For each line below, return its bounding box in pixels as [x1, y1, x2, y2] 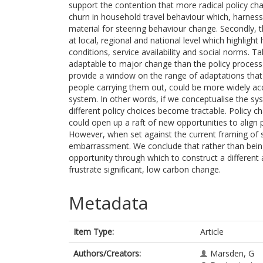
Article [200, 226, 224, 237]
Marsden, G [210, 248, 254, 259]
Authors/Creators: [73, 248, 141, 259]
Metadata [69, 191, 148, 215]
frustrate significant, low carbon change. [69, 164, 221, 175]
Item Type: [73, 226, 114, 237]
